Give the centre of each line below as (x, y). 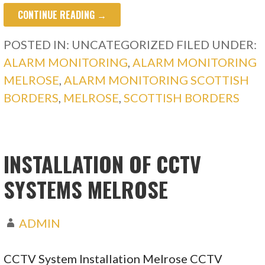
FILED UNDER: (217, 45)
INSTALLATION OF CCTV (103, 164)
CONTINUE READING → (62, 15)
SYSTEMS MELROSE (86, 189)
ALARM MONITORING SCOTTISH (157, 80)
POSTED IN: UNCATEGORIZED (90, 45)
